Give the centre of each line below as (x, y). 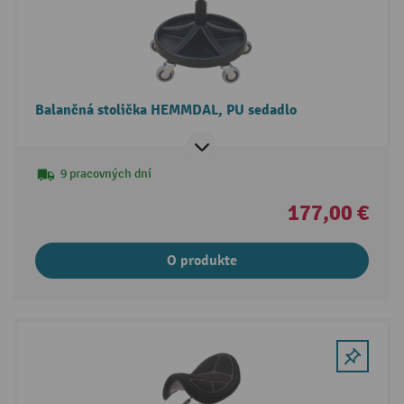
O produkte (202, 260)
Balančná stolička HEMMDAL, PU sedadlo (165, 110)
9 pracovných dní (106, 173)
